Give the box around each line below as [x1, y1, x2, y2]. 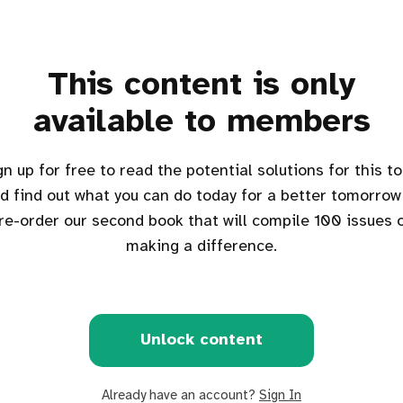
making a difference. [126, 238, 277, 255]
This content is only [47, 68, 356, 103]
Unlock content [140, 332, 263, 349]
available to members [32, 105, 371, 139]
